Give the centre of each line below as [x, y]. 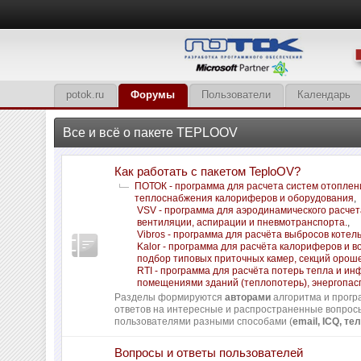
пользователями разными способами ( [204, 322]
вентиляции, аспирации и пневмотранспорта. [243, 222]
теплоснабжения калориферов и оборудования [245, 198]
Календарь [324, 95]
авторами [248, 297]
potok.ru [85, 95]
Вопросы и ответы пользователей [209, 353]
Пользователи [237, 95]
